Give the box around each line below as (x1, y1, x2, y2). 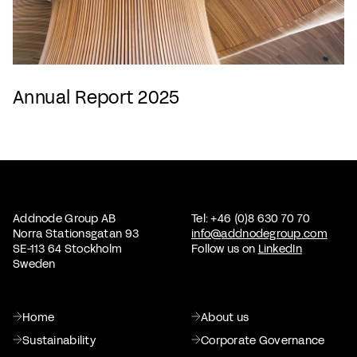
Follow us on (191, 241, 258, 257)
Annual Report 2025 (13, 84, 180, 110)
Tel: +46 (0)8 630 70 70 (191, 210, 311, 226)
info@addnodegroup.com (191, 226, 328, 241)
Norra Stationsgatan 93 (13, 226, 139, 241)
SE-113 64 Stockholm (13, 241, 123, 257)
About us (201, 309, 249, 325)
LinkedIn (257, 241, 302, 257)
